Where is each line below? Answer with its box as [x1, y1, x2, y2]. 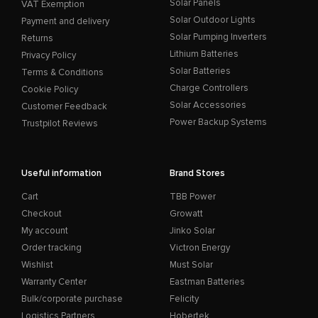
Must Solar [170, 259, 213, 271]
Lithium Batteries [170, 48, 238, 60]
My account [21, 225, 68, 237]
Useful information [21, 168, 102, 180]
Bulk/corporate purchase [21, 293, 123, 305]
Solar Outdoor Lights [170, 14, 256, 26]
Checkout [21, 208, 62, 220]
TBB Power [170, 191, 216, 203]
